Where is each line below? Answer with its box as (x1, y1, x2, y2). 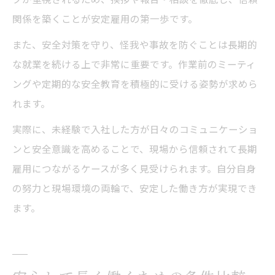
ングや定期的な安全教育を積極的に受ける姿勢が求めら (12, 76, 258, 90)
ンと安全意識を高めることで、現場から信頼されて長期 (12, 141, 257, 155)
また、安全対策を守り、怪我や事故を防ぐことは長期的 (12, 37, 257, 51)
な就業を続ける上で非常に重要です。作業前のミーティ (12, 56, 256, 71)
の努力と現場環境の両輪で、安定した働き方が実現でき (12, 180, 257, 195)
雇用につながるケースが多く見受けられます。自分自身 (12, 161, 256, 175)
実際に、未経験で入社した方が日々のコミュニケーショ (12, 122, 258, 136)
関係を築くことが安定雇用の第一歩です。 (12, 11, 198, 25)
